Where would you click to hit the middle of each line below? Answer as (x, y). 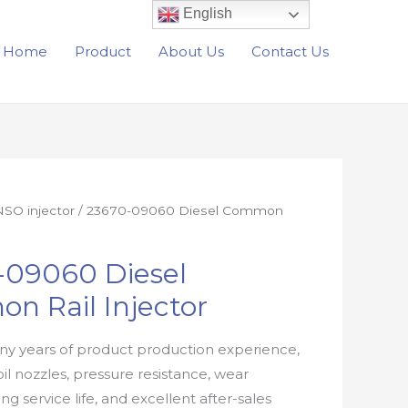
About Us (191, 51)
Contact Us (290, 51)
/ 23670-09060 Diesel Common (179, 210)
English (206, 14)
